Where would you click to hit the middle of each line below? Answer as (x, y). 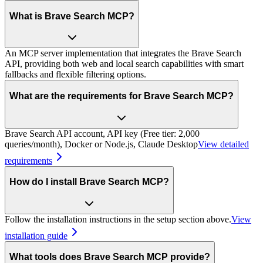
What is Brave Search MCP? (72, 16)
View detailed (223, 144)
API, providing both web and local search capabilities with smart (124, 64)
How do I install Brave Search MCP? (89, 182)
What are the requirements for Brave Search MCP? (122, 96)
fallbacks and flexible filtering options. (75, 75)
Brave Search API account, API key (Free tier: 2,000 (102, 133)
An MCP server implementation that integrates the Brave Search (123, 53)
